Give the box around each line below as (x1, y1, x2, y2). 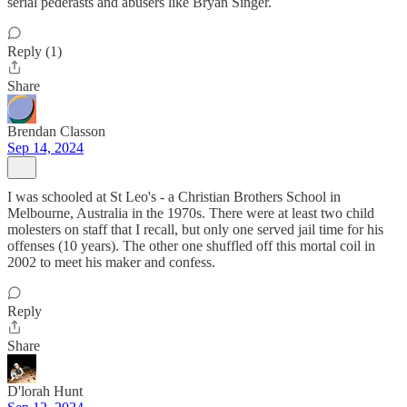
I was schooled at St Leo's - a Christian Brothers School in (7, 189, 341, 204)
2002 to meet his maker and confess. (7, 254, 215, 270)
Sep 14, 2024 (7, 140, 84, 155)
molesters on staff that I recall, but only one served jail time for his (7, 222, 383, 237)
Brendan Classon (7, 124, 105, 139)
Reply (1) (7, 44, 62, 59)
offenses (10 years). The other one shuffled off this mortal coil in (7, 238, 375, 253)
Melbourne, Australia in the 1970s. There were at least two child (7, 205, 374, 221)
